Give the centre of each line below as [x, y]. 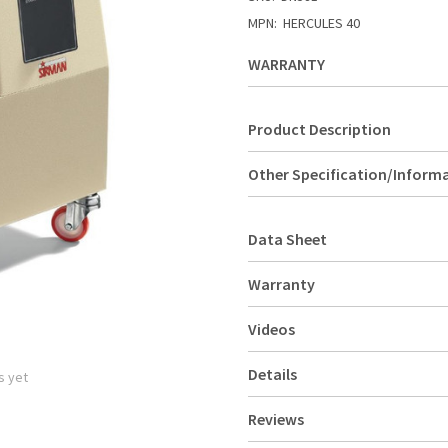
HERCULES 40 [321, 23]
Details [272, 374]
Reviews [276, 419]
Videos [271, 329]
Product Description [319, 129]
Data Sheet [287, 239]
